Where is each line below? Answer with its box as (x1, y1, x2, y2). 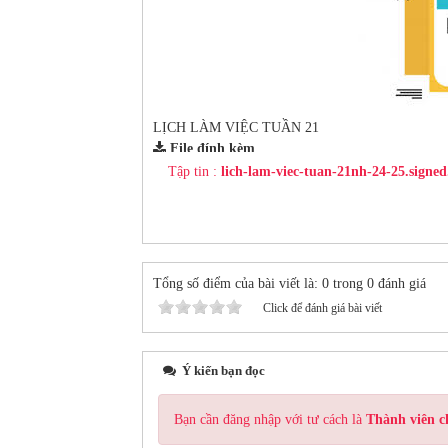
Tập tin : (168, 164, 221, 179)
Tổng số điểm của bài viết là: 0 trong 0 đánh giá (153, 276, 426, 291)
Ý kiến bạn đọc (179, 363, 265, 378)
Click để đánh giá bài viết (263, 301, 382, 315)
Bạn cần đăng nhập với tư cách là (174, 412, 366, 427)
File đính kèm (170, 141, 255, 156)
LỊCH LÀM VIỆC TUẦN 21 (153, 120, 319, 135)
